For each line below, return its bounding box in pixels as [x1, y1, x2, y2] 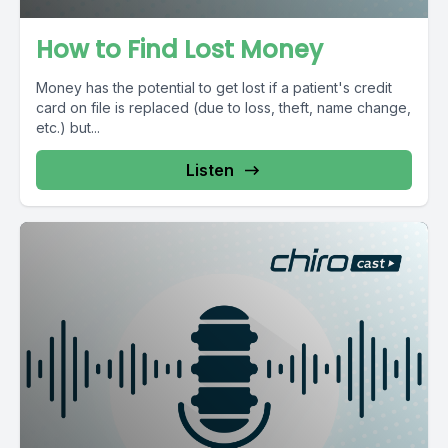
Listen [186, 160, 234, 180]
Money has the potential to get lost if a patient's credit [36, 79, 392, 96]
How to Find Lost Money [36, 33, 323, 66]
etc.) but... [36, 119, 100, 136]
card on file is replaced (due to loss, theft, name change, [36, 99, 411, 116]
